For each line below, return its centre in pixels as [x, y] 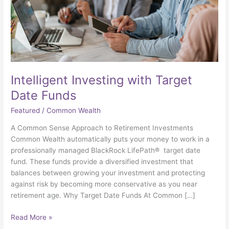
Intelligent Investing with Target [102, 80]
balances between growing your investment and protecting [108, 173]
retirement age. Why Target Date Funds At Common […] [103, 196]
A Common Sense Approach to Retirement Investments [102, 128]
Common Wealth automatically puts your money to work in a [110, 139]
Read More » [32, 217]
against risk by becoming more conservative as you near [104, 184]
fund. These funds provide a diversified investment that [102, 162]
